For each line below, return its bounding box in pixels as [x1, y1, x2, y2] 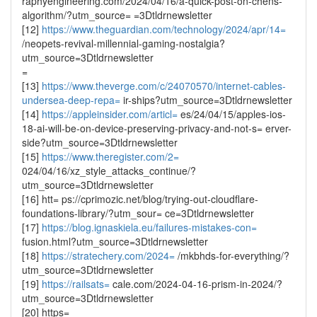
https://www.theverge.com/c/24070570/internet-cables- [42, 79, 286, 93]
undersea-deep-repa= [22, 93, 120, 107]
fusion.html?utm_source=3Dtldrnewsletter [22, 234, 208, 248]
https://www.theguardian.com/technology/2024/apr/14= [42, 22, 286, 36]
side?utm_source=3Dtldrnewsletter [22, 135, 178, 149]
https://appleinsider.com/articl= [42, 107, 178, 121]
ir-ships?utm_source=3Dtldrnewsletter [120, 93, 292, 107]
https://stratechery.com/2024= [42, 248, 175, 263]
